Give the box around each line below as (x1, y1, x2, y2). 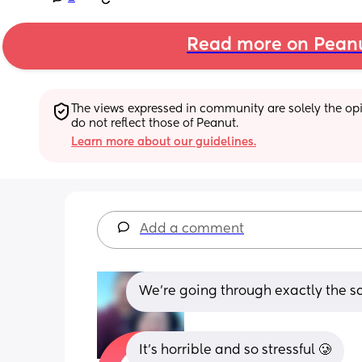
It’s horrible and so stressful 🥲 (139, 343, 331, 357)
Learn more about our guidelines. (71, 136, 256, 148)
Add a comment (140, 222, 244, 236)
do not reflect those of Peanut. (71, 117, 238, 129)
